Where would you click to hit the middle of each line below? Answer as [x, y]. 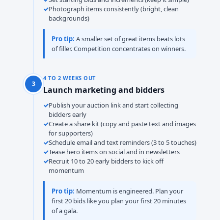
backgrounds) [69, 18]
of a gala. [65, 211]
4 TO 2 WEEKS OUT [69, 78]
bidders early [68, 114]
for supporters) [71, 133]
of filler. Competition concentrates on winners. [119, 49]
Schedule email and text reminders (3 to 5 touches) [123, 142]
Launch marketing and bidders [104, 90]
